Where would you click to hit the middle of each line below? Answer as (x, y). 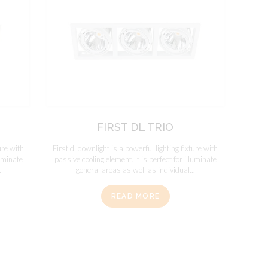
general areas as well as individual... (135, 170)
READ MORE (135, 197)
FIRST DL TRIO (135, 127)
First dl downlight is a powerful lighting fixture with (135, 148)
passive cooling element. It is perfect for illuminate (135, 159)
